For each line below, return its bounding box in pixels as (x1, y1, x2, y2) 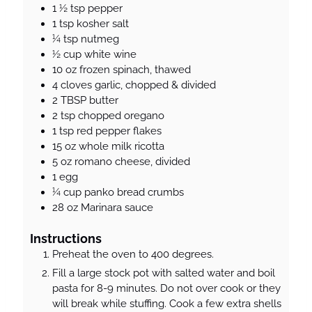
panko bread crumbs (84, 186, 184, 199)
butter (89, 94, 118, 107)
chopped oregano (78, 109, 164, 123)
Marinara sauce (81, 201, 153, 214)
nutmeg (81, 33, 119, 46)
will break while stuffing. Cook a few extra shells (52, 297, 281, 311)
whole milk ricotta (79, 140, 164, 153)
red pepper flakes (77, 125, 162, 138)
